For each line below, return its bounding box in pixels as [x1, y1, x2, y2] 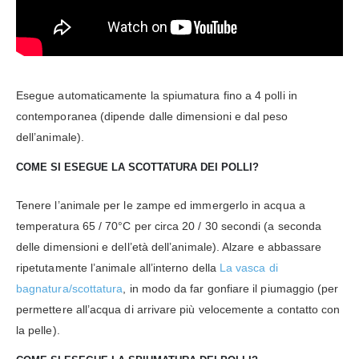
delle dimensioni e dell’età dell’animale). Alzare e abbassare [16, 240, 322, 253]
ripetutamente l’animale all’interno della [16, 260, 220, 274]
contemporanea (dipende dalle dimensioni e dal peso [16, 109, 288, 123]
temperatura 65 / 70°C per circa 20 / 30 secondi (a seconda [16, 219, 322, 232]
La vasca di [219, 260, 278, 274]
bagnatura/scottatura [16, 281, 123, 295]
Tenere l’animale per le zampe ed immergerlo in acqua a [16, 198, 305, 212]
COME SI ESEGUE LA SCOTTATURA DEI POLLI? [16, 160, 259, 173]
